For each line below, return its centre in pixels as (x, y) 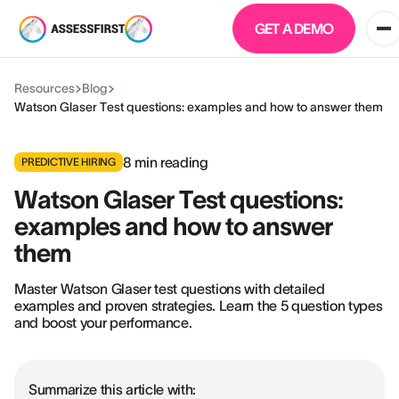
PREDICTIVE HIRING (69, 162)
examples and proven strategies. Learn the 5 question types (199, 305)
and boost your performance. (103, 322)
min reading (170, 162)
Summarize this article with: (113, 389)
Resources (45, 88)
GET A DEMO (293, 28)
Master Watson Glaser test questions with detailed (170, 289)
